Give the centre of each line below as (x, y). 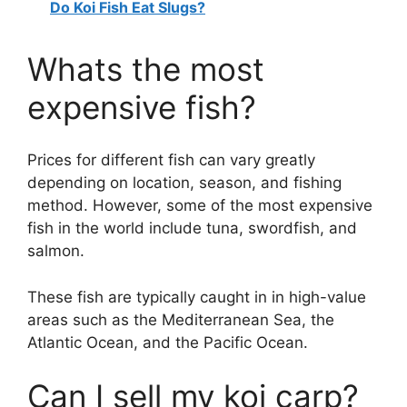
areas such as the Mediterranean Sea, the (181, 319)
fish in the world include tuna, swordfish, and (192, 228)
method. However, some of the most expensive (200, 206)
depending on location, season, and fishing (184, 183)
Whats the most (146, 69)
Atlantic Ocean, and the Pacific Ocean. (168, 342)
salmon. (56, 251)
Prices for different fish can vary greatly (171, 160)
